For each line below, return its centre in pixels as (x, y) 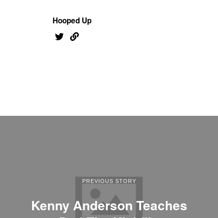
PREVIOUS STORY (109, 181)
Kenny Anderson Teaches (109, 205)
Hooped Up (72, 20)
